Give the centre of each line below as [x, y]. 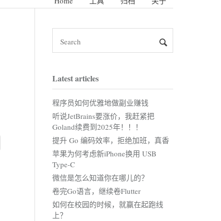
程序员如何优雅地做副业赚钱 [100, 103]
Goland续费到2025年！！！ [97, 127]
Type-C [64, 165]
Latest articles [75, 78]
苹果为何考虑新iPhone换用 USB [104, 154]
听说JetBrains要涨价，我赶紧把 [103, 116]
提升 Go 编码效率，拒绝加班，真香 [111, 140]
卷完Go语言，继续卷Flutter [96, 191]
